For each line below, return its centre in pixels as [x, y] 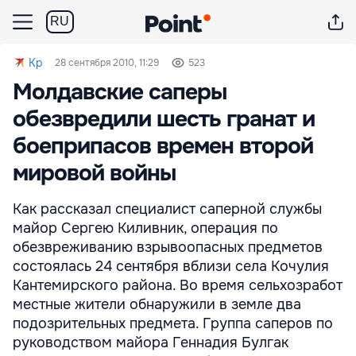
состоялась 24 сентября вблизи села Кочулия [171, 266]
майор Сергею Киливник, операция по [145, 228]
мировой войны [94, 173]
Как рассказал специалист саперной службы [167, 209]
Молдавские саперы [120, 92]
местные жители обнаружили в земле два [157, 304]
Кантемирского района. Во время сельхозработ [178, 285]
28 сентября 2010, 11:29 [107, 63]
